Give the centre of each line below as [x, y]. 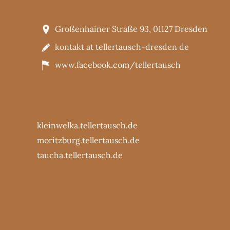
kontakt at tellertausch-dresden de [122, 46]
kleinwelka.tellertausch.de [87, 126]
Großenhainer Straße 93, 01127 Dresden [131, 28]
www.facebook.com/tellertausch [118, 64]
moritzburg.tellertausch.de [88, 140]
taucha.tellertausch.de [80, 155]
